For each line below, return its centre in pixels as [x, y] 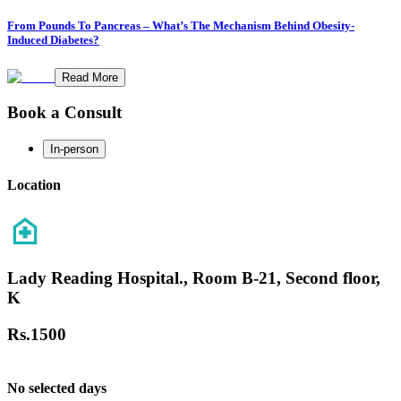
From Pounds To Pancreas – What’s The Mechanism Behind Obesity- [181, 26]
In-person [74, 149]
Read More [90, 77]
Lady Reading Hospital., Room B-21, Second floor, [194, 278]
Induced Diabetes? [53, 40]
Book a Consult [64, 113]
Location [34, 185]
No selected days [57, 388]
